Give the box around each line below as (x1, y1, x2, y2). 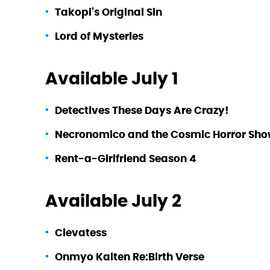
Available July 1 (45, 67, 178, 89)
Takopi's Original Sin (55, 5, 162, 19)
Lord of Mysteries (55, 29, 143, 43)
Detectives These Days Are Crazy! (55, 103, 229, 117)
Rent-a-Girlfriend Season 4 (55, 151, 196, 165)
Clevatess (55, 225, 107, 239)
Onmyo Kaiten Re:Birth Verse (55, 250, 204, 263)
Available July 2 (45, 189, 181, 212)
